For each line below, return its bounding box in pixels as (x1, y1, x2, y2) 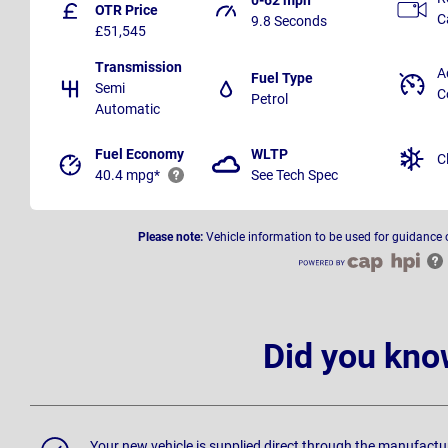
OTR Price (95, 2, 158, 19)
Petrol (251, 90, 288, 107)
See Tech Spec (251, 167, 338, 184)
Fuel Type (251, 69, 313, 86)
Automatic (95, 101, 160, 118)
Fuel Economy (95, 146, 184, 163)
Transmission (95, 59, 182, 76)
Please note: (138, 230, 203, 245)
